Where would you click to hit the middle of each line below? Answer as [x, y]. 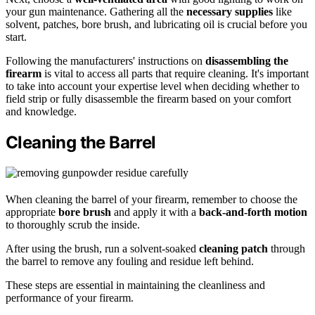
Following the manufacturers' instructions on [105, 60]
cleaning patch [233, 248]
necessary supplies [230, 11]
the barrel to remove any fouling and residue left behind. [130, 261]
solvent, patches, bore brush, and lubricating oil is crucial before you [156, 24]
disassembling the [247, 60]
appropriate [32, 212]
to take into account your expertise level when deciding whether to [153, 86]
